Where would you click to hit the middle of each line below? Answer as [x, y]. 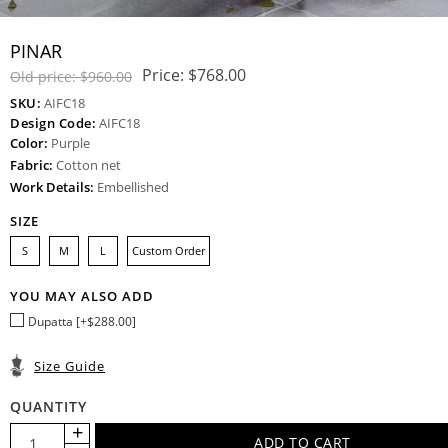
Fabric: [31, 165]
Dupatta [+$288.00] [82, 321]
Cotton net [87, 165]
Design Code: [53, 123]
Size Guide [69, 365]
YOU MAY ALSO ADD [82, 295]
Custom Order [168, 250]
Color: [29, 143]
